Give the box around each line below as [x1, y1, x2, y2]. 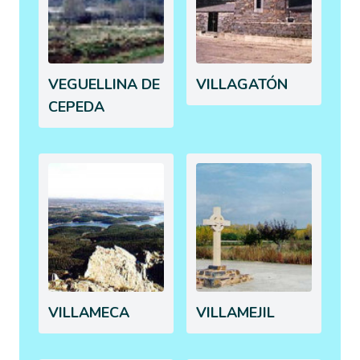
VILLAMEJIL [196, 302, 275, 322]
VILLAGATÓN [196, 74, 288, 94]
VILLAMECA [48, 302, 129, 322]
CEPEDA [48, 96, 104, 117]
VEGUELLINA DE [48, 74, 160, 94]
